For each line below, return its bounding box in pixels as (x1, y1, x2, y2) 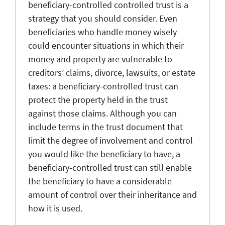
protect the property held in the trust (28, 93, 168, 105)
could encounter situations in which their (28, 39, 184, 51)
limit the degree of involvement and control (28, 134, 193, 146)
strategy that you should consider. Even (28, 12, 177, 24)
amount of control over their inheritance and (28, 188, 197, 200)
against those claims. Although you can (28, 107, 177, 119)
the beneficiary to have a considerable (28, 175, 172, 187)
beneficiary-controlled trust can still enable (28, 161, 192, 173)
